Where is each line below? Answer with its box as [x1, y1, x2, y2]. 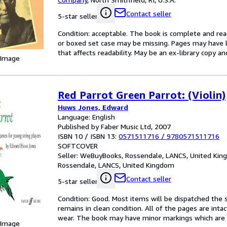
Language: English [58, 112, 115, 121]
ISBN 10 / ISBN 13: [58, 132, 119, 140]
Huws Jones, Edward [58, 103, 128, 111]
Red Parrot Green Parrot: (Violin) [58, 89, 225, 101]
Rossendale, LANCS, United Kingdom [58, 161, 174, 169]
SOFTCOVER [58, 141, 98, 150]
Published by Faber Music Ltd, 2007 [58, 122, 171, 131]
